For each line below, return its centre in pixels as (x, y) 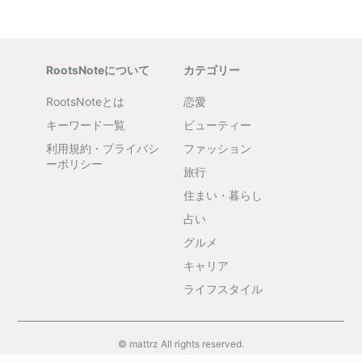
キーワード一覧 (85, 125)
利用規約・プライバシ (102, 148)
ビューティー (217, 125)
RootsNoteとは (85, 101)
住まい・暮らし (223, 195)
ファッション (217, 148)
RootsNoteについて (97, 70)
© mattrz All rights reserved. (181, 344)
